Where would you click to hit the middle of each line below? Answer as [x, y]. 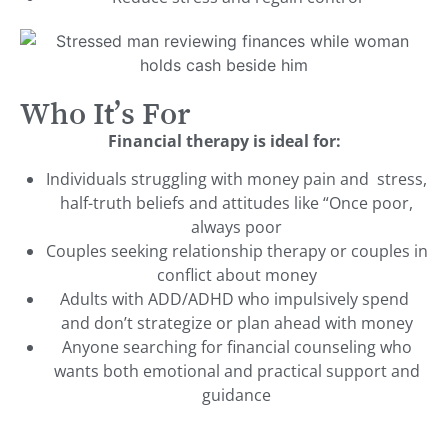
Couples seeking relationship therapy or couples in [236, 251]
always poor [236, 227]
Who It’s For [105, 113]
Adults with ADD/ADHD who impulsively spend [236, 299]
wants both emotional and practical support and [236, 371]
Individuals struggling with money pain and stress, [236, 179]
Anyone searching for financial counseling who [236, 347]
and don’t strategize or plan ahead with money [236, 323]
